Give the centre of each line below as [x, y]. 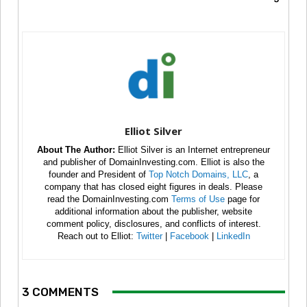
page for [242, 199]
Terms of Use [198, 199]
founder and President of [99, 174]
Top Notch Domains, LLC [198, 174]
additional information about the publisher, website [153, 211]
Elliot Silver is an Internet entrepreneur [193, 149]
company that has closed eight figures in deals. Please [153, 186]
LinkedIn [233, 236]
